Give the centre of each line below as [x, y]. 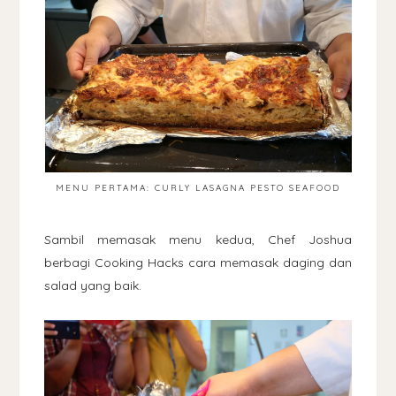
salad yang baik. [93, 286]
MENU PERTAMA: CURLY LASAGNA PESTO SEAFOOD [198, 188]
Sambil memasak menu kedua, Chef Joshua [198, 240]
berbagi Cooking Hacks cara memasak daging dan [198, 263]
